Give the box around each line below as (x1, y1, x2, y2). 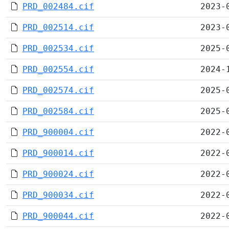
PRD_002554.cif (22, 64, 94, 74)
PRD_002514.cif (22, 22, 94, 32)
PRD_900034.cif (22, 190, 94, 200)
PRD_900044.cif (22, 211, 94, 221)
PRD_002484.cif (22, 2, 94, 11)
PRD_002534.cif (22, 43, 94, 53)
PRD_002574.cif (22, 85, 94, 95)
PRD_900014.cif (22, 148, 94, 158)
